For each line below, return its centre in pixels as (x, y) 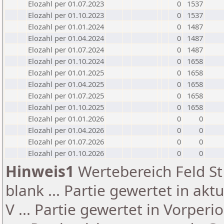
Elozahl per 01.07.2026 (66, 141)
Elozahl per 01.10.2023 (66, 15)
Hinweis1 (40, 171)
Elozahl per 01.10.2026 (66, 153)
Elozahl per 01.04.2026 (66, 130)
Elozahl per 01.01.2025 (66, 72)
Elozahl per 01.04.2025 (66, 84)
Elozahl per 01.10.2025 (66, 107)
